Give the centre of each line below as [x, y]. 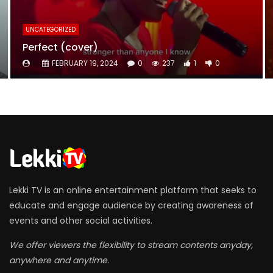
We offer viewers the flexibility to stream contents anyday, [131, 245]
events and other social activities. [81, 220]
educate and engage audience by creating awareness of [131, 205]
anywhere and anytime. [59, 260]
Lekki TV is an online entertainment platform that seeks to [133, 190]
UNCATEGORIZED [51, 30]
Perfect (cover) [60, 47]
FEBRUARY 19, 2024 [85, 63]
